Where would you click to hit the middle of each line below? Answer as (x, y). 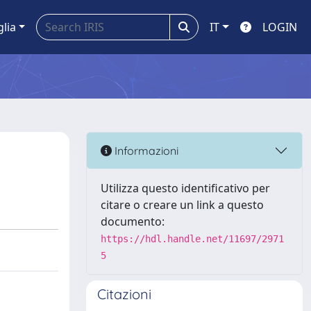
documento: (133, 221)
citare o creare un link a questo (182, 205)
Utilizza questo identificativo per (185, 188)
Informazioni (145, 150)
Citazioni (124, 294)
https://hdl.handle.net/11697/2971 (192, 239)
